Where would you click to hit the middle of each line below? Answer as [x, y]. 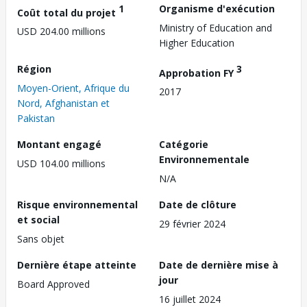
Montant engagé [59, 144]
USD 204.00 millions [61, 32]
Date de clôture [198, 204]
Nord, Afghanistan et [63, 103]
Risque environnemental [77, 204]
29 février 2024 [192, 223]
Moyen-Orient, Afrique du [73, 88]
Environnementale [204, 159]
